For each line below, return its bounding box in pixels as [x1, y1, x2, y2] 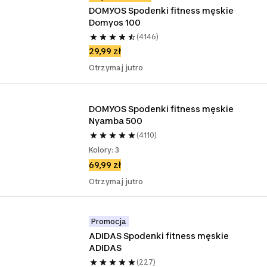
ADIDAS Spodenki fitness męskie [89, 231, 229, 241]
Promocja [91, 217, 127, 226]
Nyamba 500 [89, 116, 143, 126]
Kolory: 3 [89, 145, 120, 154]
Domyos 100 [89, 17, 141, 27]
